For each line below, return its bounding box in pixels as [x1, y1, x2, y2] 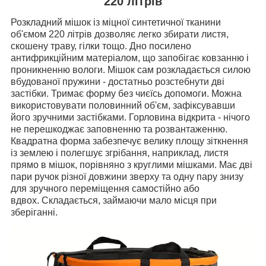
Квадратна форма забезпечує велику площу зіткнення [11, 136, 248, 147]
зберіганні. [11, 207, 58, 218]
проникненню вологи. [11, 65, 107, 75]
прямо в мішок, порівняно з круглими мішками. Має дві [11, 160, 252, 170]
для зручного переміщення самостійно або [11, 183, 199, 194]
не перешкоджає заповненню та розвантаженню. [11, 124, 227, 135]
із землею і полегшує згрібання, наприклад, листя [11, 148, 229, 159]
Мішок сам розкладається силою [107, 65, 251, 75]
